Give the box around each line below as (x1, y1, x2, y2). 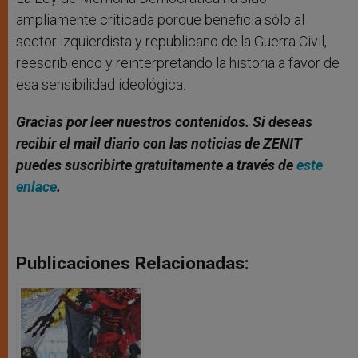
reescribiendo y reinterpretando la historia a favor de (16, 54, 340, 71)
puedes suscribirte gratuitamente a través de (16, 156, 296, 173)
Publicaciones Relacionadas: (16, 252, 249, 273)
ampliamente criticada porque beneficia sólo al (16, 10, 304, 28)
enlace (16, 177, 57, 195)
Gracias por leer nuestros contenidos (16, 113, 245, 130)
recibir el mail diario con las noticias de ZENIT (16, 134, 302, 152)
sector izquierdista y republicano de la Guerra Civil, (16, 32, 327, 50)
